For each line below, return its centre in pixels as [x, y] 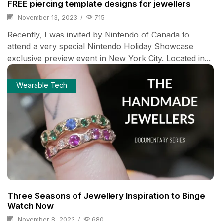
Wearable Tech [41, 86]
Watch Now [31, 206]
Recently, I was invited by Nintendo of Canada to [98, 34]
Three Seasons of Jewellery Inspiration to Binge [106, 196]
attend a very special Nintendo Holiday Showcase [100, 46]
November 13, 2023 [47, 18]
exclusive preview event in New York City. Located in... [109, 58]
